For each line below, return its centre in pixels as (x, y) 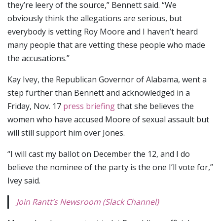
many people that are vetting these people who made (106, 45)
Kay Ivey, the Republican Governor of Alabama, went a (107, 80)
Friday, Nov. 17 (35, 106)
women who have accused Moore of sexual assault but (108, 120)
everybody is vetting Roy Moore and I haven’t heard (103, 32)
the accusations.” (38, 58)
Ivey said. (24, 181)
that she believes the (154, 106)
